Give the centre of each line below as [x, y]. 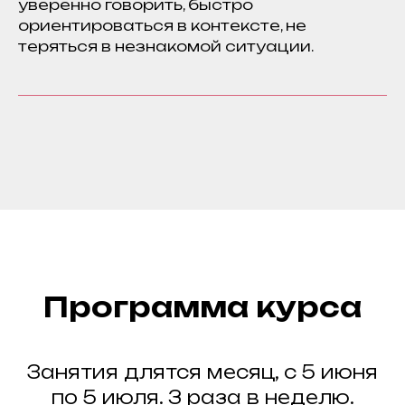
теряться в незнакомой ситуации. [166, 46]
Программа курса [202, 307]
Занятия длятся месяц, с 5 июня [202, 372]
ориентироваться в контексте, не [162, 25]
